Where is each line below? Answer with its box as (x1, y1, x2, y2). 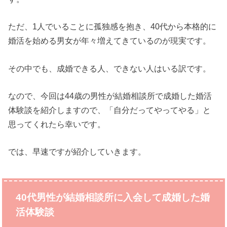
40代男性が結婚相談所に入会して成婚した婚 (15, 192, 210, 203)
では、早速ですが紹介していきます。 (8, 147, 146, 157)
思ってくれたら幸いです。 (8, 119, 106, 129)
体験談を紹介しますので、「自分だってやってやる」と (8, 105, 211, 115)
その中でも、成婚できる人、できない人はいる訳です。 (8, 63, 211, 73)
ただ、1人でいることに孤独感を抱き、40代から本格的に (8, 22, 217, 31)
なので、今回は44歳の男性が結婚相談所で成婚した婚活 (8, 91, 212, 100)
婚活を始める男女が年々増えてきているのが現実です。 (8, 36, 211, 46)
